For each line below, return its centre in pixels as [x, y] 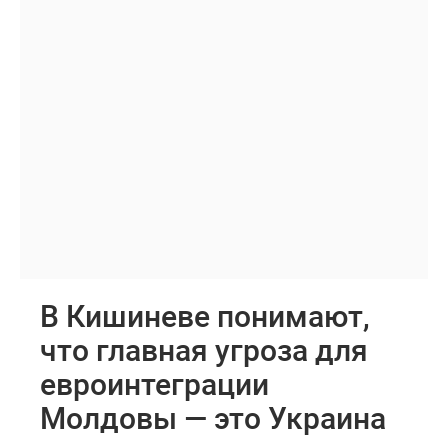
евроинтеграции [154, 383]
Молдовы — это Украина [213, 417]
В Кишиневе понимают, [205, 315]
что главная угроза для [204, 349]
